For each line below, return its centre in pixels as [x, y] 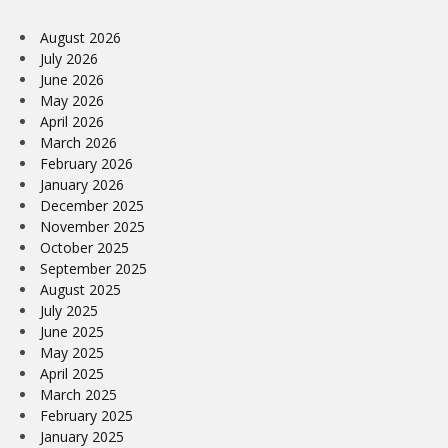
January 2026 [82, 185]
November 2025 [92, 227]
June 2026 [72, 80]
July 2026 [69, 59]
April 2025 [72, 374]
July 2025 [69, 311]
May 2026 [72, 101]
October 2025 [84, 248]
